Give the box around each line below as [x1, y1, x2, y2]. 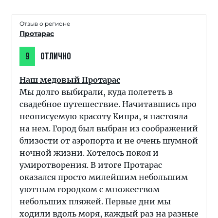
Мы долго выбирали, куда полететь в [19, 87, 173, 97]
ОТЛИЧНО [39, 52, 71, 62]
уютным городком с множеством [19, 184, 160, 194]
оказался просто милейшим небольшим [19, 172, 188, 182]
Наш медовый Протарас [19, 75, 120, 85]
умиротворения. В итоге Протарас [19, 160, 162, 170]
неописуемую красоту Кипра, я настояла [19, 111, 188, 121]
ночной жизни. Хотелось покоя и [19, 148, 159, 158]
